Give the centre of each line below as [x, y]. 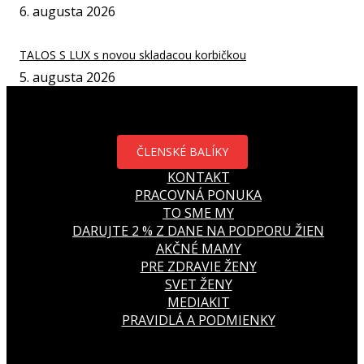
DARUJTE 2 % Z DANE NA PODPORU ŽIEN [198, 230]
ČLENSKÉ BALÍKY [182, 151]
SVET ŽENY [198, 284]
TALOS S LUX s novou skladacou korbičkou [133, 54]
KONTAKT [198, 177]
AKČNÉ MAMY [198, 248]
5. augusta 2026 [67, 77]
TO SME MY [198, 212]
